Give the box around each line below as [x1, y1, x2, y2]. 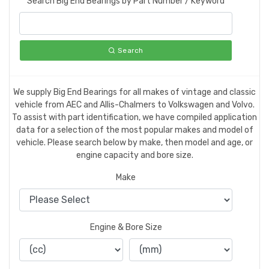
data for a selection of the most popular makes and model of [16, 124, 253, 135]
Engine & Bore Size [89, 222, 162, 232]
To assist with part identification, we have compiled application [12, 112, 257, 122]
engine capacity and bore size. [76, 150, 193, 160]
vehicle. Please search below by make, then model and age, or [16, 137, 253, 148]
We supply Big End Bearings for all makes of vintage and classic [13, 86, 256, 97]
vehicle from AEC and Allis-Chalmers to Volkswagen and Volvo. [14, 99, 255, 110]
